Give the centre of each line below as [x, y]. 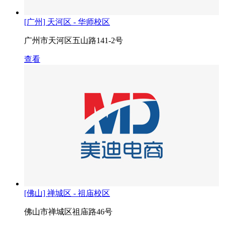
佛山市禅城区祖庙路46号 [68, 212]
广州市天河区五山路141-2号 [74, 41]
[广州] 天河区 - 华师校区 [67, 22]
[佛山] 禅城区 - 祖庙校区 [67, 193]
